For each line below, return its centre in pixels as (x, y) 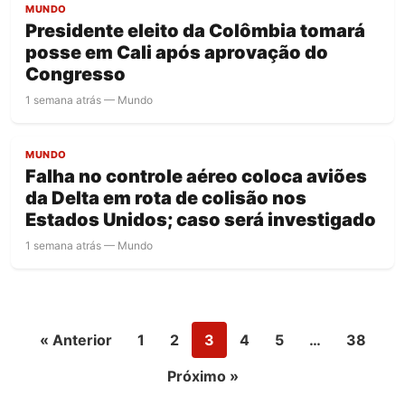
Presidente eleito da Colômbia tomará (195, 31)
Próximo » (202, 377)
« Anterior (75, 340)
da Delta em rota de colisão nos (166, 198)
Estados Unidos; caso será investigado (201, 220)
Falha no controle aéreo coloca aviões (196, 177)
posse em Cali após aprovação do (177, 53)
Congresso (75, 75)
